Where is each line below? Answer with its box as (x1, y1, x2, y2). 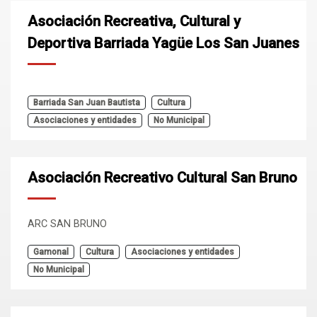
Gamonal (33, 247, 69, 257)
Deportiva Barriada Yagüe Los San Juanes (28, 35, 299, 52)
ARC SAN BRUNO (28, 218, 107, 230)
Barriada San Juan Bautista (33, 98, 140, 108)
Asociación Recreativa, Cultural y (28, 13, 241, 30)
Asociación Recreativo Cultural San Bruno (28, 169, 297, 186)
